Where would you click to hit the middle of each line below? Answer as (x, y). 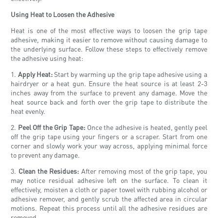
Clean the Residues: (49, 171)
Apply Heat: (35, 74)
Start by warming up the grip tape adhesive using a (130, 74)
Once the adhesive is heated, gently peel (146, 127)
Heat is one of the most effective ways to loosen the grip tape (109, 30)
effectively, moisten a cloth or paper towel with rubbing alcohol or (109, 190)
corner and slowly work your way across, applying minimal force (109, 146)
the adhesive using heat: (47, 58)
